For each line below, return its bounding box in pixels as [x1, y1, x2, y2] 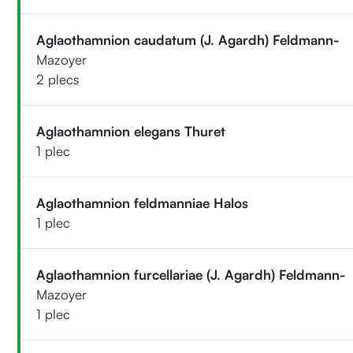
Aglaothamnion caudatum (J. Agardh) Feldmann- [36, 31, 340, 48]
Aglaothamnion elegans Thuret [36, 122, 226, 139]
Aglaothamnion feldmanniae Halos [36, 194, 249, 211]
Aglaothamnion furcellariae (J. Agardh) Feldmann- [36, 266, 347, 283]
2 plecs [36, 70, 80, 87]
